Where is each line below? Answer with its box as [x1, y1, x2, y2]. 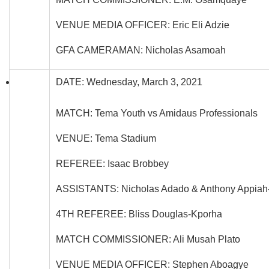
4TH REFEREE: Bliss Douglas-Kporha [56, 208, 222, 219]
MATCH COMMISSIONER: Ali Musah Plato [56, 234, 240, 244]
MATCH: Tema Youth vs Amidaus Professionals [56, 107, 258, 118]
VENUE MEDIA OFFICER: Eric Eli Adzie [56, 19, 229, 30]
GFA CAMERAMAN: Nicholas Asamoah [56, 44, 226, 55]
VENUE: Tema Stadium [56, 133, 156, 144]
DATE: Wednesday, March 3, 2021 [56, 76, 202, 87]
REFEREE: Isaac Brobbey [56, 158, 169, 169]
